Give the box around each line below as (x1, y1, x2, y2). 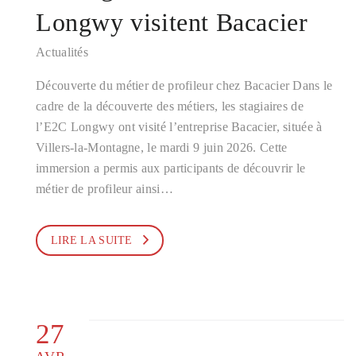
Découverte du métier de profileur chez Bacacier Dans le (36, 79, 333, 92)
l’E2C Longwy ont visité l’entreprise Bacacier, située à (36, 120, 323, 133)
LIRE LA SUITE (50, 234, 133, 246)
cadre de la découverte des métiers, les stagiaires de (36, 99, 304, 113)
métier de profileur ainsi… (36, 182, 173, 195)
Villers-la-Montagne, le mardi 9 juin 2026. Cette (36, 141, 288, 154)
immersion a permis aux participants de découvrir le (36, 161, 306, 175)
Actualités (36, 45, 88, 59)
